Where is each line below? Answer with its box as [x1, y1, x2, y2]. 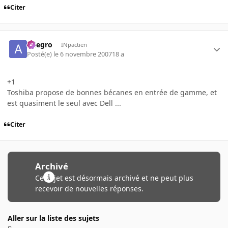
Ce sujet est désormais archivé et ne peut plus [35, 173, 193, 183]
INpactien [61, 41, 87, 49]
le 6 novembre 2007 [53, 49, 112, 59]
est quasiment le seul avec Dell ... [7, 98, 121, 108]
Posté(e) [27, 49, 54, 59]
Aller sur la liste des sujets [8, 213, 99, 223]
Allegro [27, 40, 53, 50]
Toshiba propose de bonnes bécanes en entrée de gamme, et [7, 87, 217, 97]
